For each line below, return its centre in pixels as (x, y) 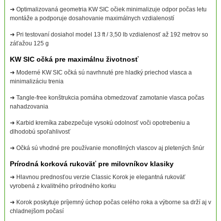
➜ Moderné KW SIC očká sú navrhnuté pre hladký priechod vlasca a (101, 73)
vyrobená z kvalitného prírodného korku (63, 186)
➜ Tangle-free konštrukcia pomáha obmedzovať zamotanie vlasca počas (107, 98)
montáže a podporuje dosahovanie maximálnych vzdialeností (92, 18)
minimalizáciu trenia (37, 82)
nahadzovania (29, 107)
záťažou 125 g (29, 44)
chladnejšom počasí (37, 211)
